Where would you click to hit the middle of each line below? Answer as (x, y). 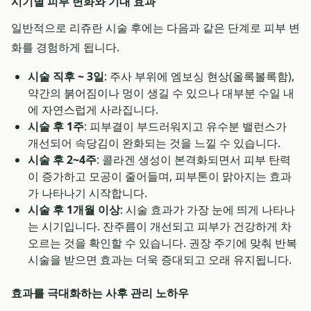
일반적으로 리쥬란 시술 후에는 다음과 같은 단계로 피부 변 (155, 28)
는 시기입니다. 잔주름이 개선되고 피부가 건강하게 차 (160, 226)
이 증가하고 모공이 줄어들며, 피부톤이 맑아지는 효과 (160, 176)
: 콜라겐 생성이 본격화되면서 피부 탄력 (194, 160)
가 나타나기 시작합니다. (87, 193)
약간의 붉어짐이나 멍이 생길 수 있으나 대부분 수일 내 (161, 93)
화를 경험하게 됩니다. (65, 47)
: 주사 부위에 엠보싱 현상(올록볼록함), (199, 76)
